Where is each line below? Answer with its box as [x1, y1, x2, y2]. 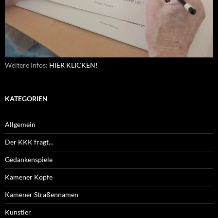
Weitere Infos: [5, 61, 49, 70]
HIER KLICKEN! [49, 61, 98, 70]
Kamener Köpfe [5, 173, 53, 182]
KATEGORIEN [5, 94, 48, 103]
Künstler [5, 208, 31, 217]
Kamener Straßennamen [5, 190, 78, 199]
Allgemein [5, 120, 36, 129]
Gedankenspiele [5, 155, 53, 164]
